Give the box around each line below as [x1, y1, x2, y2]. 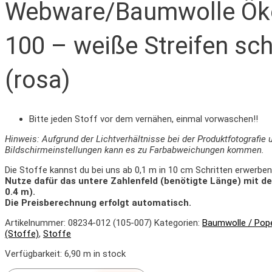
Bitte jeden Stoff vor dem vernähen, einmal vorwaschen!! [29, 113, 258, 124]
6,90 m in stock [64, 248, 126, 259]
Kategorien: [154, 217, 202, 228]
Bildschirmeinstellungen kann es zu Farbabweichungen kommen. [5, 144, 264, 155]
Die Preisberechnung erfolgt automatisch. [5, 197, 191, 208]
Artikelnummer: [5, 217, 68, 228]
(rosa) [5, 65, 70, 94]
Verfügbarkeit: [5, 248, 62, 259]
